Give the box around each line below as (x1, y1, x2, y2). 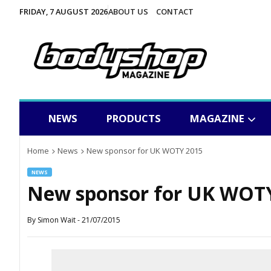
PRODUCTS (106, 111, 161, 126)
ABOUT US (108, 6, 148, 17)
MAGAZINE (190, 111, 244, 126)
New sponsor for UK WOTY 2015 (87, 145, 203, 157)
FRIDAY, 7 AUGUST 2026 (19, 6, 108, 17)
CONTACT (155, 6, 194, 17)
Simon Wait (36, 215, 77, 226)
